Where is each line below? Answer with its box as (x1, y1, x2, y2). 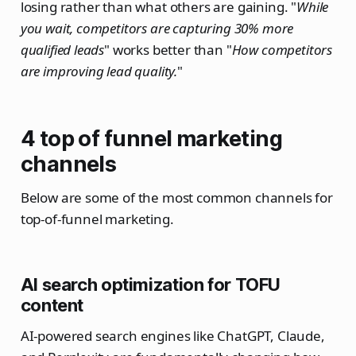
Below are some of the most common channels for (20, 188, 333, 207)
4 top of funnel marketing (20, 126, 283, 153)
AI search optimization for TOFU (20, 274, 281, 296)
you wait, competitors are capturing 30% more (20, 19, 294, 38)
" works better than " (104, 41, 232, 60)
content (20, 295, 84, 316)
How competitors (231, 41, 333, 60)
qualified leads (20, 41, 105, 60)
